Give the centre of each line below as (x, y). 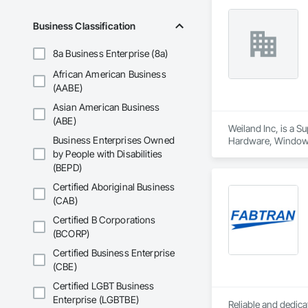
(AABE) (68, 88)
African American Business (110, 74)
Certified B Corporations (104, 220)
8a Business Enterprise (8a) (111, 54)
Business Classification (85, 26)
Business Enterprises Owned (114, 140)
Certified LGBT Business (104, 286)
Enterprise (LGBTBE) (96, 300)
